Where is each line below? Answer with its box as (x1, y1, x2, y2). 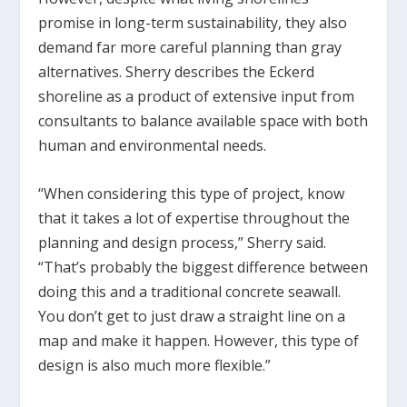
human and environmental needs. (38, 135, 267, 156)
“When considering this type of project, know (38, 184, 345, 204)
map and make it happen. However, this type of (38, 331, 360, 352)
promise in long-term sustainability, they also (38, 13, 348, 34)
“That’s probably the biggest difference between (38, 257, 369, 278)
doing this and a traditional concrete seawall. (38, 282, 342, 303)
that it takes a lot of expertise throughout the (38, 208, 351, 229)
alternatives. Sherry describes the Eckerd (38, 62, 315, 83)
